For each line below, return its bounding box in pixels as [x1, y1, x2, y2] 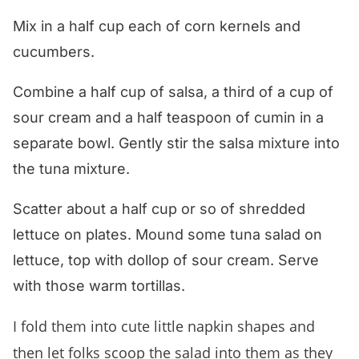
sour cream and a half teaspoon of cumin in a [13, 108, 324, 126]
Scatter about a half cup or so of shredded [13, 200, 305, 217]
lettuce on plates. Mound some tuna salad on [13, 225, 322, 243]
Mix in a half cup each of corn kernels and [13, 17, 301, 34]
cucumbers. [13, 42, 95, 60]
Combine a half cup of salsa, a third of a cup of [13, 83, 333, 100]
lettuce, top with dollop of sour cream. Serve [13, 251, 319, 268]
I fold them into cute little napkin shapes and [13, 316, 315, 336]
